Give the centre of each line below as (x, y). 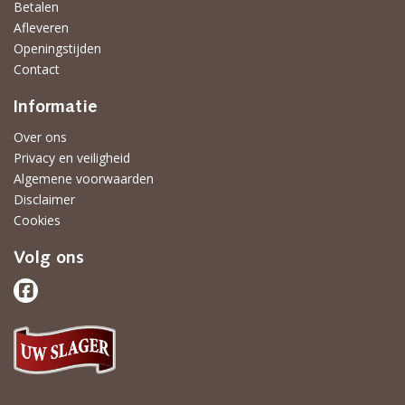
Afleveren (41, 28)
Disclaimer (44, 199)
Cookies (37, 220)
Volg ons (49, 259)
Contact (37, 69)
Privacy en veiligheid (72, 158)
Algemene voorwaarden (84, 179)
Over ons (40, 137)
